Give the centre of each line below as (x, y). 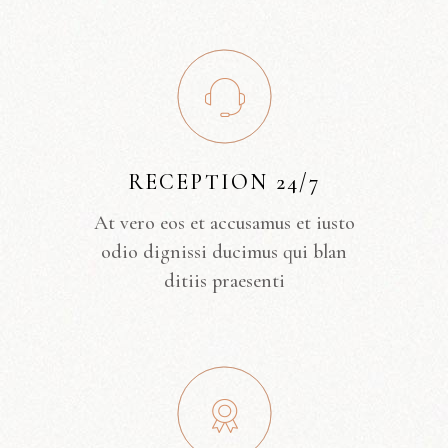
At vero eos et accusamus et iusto (224, 223)
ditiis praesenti (224, 281)
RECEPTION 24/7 (224, 182)
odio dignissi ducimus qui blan (224, 252)
